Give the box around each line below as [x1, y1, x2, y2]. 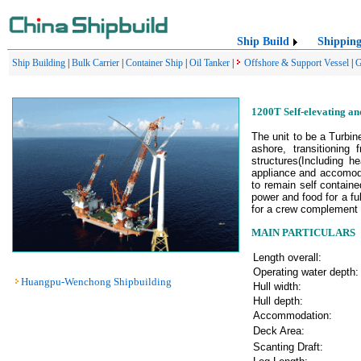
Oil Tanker [189, 57, 230, 68]
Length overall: [253, 251, 322, 263]
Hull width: [253, 280, 301, 293]
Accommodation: [253, 309, 332, 322]
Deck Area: [253, 324, 305, 337]
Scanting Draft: [253, 340, 323, 353]
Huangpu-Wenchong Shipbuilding [21, 276, 172, 288]
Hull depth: [253, 294, 303, 307]
